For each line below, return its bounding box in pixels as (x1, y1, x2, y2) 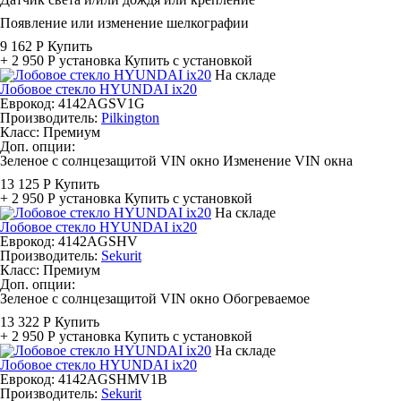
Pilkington (101, 110, 159, 125)
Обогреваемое (223, 291, 310, 306)
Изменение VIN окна (223, 153, 353, 168)
